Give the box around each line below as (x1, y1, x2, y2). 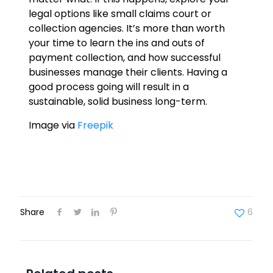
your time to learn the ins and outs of (28, 36, 205, 50)
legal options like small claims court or (28, 7, 211, 21)
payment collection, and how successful (28, 51, 221, 65)
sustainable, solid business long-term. (28, 94, 219, 108)
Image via (28, 118, 77, 132)
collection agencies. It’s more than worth (28, 21, 225, 35)
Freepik (77, 118, 113, 132)
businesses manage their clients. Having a (28, 65, 227, 79)
